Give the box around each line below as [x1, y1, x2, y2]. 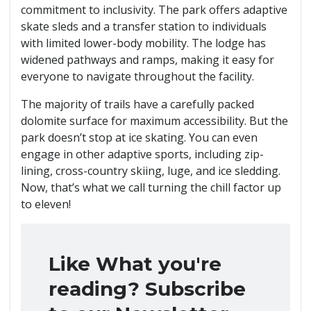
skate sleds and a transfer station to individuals [21, 19, 267, 34]
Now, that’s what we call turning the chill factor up [21, 180, 281, 195]
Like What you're [49, 252, 221, 276]
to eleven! [21, 196, 71, 212]
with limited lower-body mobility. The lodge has [21, 35, 266, 51]
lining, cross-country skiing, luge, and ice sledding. [21, 163, 280, 178]
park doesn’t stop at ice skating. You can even [21, 130, 258, 145]
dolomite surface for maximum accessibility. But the [21, 113, 288, 128]
